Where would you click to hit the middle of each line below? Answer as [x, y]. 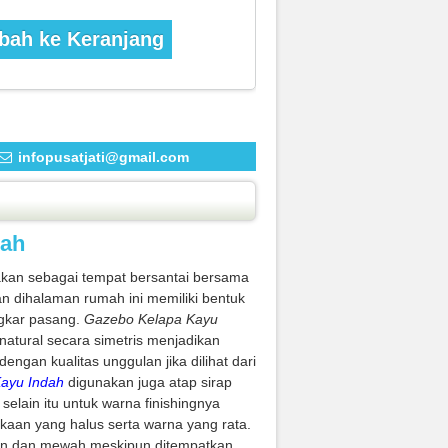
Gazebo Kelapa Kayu [151, 319]
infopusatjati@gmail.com [101, 157]
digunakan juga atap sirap [148, 382]
